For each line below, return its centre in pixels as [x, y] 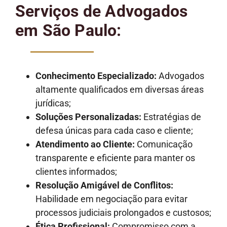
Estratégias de [171, 117]
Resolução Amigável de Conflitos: [104, 185]
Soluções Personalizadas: [88, 117]
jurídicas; [53, 103]
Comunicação [164, 144]
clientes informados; [76, 172]
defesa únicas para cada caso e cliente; [114, 131]
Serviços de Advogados [102, 11]
